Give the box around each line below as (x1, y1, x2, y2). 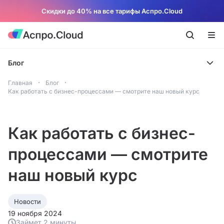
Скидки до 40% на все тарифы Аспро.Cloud (41, 7, 182, 15)
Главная (8, 79, 32, 86)
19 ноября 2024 (8, 209, 62, 217)
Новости (14, 197, 41, 205)
